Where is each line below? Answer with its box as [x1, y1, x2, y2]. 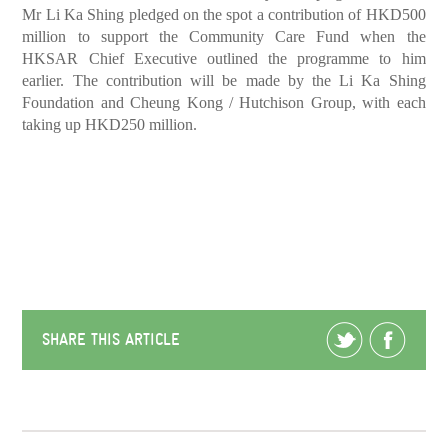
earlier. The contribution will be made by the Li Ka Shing [22, 72, 426, 89]
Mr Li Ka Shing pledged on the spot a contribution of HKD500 [22, 6, 426, 23]
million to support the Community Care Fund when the [22, 28, 426, 45]
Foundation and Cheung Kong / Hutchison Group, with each [22, 94, 426, 111]
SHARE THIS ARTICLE [42, 330, 181, 349]
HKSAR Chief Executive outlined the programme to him [22, 50, 426, 67]
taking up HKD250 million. [22, 116, 198, 133]
